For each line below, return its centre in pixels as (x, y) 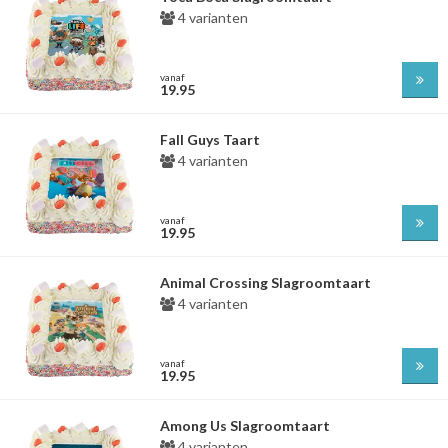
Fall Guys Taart (210, 139)
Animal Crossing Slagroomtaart (265, 282)
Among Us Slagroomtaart (245, 425)
